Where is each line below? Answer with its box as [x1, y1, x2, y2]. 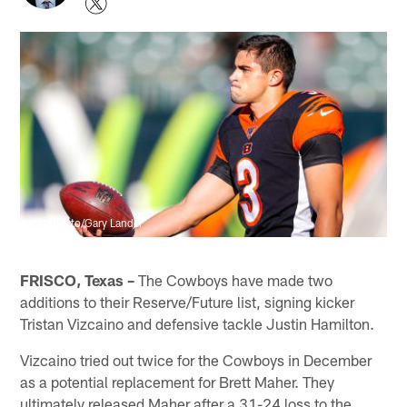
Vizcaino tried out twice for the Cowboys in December [20, 350, 372, 369]
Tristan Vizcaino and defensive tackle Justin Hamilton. [20, 313, 375, 333]
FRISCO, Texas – [20, 270, 135, 289]
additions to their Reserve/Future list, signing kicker [20, 292, 355, 311]
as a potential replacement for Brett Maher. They [20, 372, 335, 391]
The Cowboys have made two [134, 270, 333, 289]
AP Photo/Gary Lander [35, 216, 144, 230]
